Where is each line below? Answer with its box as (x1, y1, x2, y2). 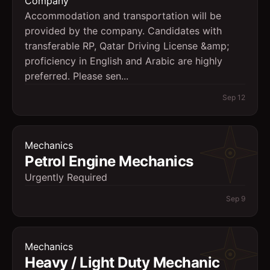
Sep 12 (222, 93, 245, 102)
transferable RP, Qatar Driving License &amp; (25, 40, 229, 52)
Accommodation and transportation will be (25, 10, 221, 22)
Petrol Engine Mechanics (25, 152, 193, 170)
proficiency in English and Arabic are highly (25, 55, 222, 67)
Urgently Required (25, 171, 107, 183)
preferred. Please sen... (25, 70, 128, 82)
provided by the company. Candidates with (25, 25, 222, 37)
